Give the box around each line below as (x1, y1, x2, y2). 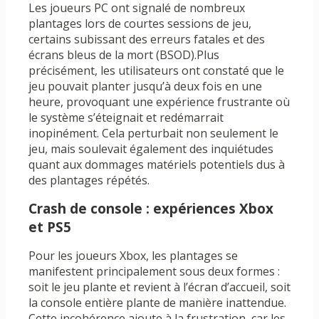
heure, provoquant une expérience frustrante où (28, 94, 290, 110)
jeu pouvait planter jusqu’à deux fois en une (28, 78, 262, 95)
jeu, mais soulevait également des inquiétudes (28, 141, 273, 157)
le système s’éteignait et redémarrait (28, 110, 224, 126)
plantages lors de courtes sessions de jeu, (28, 16, 251, 32)
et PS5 (28, 218, 71, 237)
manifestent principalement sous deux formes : (28, 263, 280, 280)
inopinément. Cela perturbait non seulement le (28, 125, 278, 142)
